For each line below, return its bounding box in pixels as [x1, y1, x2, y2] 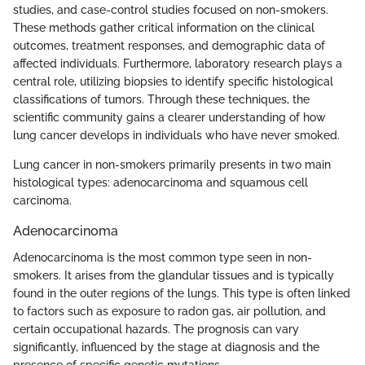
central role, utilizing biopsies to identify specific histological [13, 75, 333, 89]
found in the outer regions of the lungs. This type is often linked [13, 286, 350, 300]
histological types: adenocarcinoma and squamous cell [13, 176, 308, 190]
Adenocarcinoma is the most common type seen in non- [13, 250, 312, 264]
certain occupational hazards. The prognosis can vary [13, 322, 299, 336]
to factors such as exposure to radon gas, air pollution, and [13, 304, 326, 318]
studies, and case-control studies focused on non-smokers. [13, 3, 328, 17]
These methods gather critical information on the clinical [13, 21, 314, 35]
